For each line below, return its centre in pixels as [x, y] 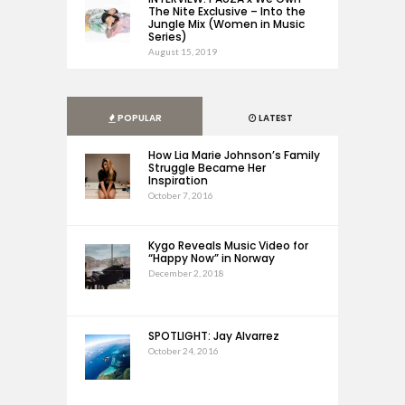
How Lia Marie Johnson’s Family [234, 155]
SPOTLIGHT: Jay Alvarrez [214, 336]
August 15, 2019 [183, 52]
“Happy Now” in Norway [212, 258]
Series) [168, 37]
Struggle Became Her [207, 168]
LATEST [274, 118]
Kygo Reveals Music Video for [228, 245]
